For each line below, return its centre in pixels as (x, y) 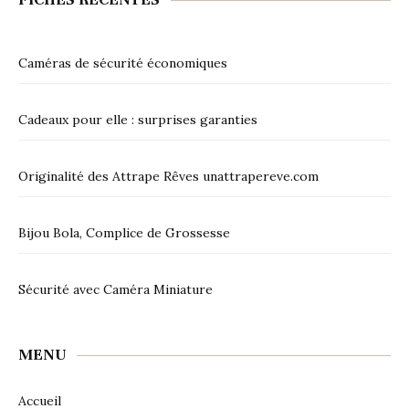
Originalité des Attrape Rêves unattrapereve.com (168, 177)
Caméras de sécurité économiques (123, 63)
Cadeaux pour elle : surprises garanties (138, 120)
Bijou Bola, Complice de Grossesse (124, 233)
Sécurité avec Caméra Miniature (115, 290)
